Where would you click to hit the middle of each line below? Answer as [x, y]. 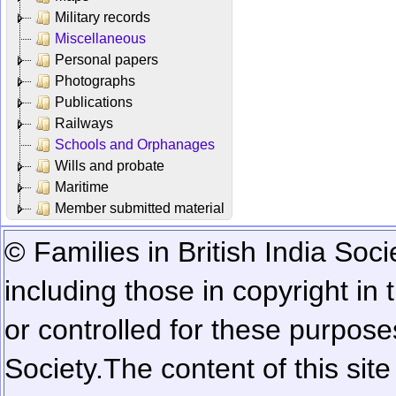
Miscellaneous [100, 38]
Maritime [82, 187]
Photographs [95, 80]
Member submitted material [140, 208]
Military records [103, 17]
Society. [54, 368]
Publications [94, 102]
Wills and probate [110, 165]
